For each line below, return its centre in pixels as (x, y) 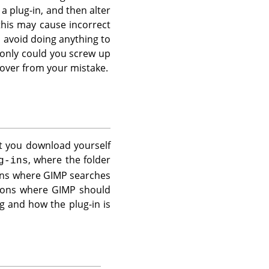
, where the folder (69, 160)
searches (89, 176)
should (93, 190)
